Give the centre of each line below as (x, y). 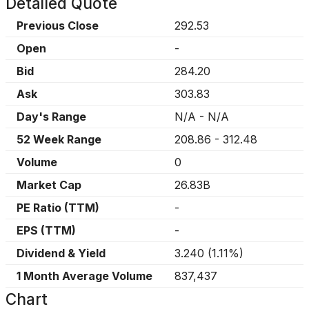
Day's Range (51, 117)
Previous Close (58, 26)
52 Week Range (59, 139)
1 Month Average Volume (84, 276)
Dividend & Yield (61, 253)
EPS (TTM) (46, 230)
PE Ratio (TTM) (58, 208)
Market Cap (49, 185)
